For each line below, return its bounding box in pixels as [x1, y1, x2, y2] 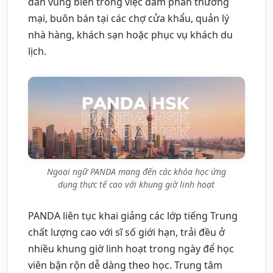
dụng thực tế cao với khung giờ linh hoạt [58, 178, 215, 190]
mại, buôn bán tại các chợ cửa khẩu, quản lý [28, 11, 229, 25]
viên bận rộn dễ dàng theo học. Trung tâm [28, 258, 222, 272]
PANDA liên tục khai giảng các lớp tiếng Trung [28, 208, 238, 222]
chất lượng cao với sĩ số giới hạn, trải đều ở [28, 225, 225, 239]
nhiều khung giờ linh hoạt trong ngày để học [28, 241, 234, 255]
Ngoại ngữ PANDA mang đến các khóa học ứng [46, 165, 226, 177]
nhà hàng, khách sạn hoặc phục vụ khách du [28, 27, 233, 41]
